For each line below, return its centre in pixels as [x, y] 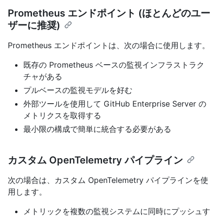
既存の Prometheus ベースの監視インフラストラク [114, 64]
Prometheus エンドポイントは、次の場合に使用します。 [109, 45]
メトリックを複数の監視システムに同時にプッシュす [117, 211]
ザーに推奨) [34, 25]
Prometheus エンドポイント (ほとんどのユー [109, 13]
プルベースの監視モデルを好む [78, 90]
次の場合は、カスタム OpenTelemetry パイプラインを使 [108, 180]
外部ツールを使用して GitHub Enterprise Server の [115, 103]
